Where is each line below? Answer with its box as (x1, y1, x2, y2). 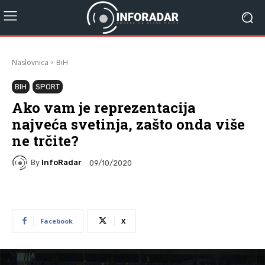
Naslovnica (12, 57, 49, 67)
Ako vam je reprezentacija (12, 98, 196, 117)
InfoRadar (41, 158, 82, 167)
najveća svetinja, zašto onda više (12, 114, 245, 134)
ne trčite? (12, 131, 79, 150)
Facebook (40, 216, 73, 225)
